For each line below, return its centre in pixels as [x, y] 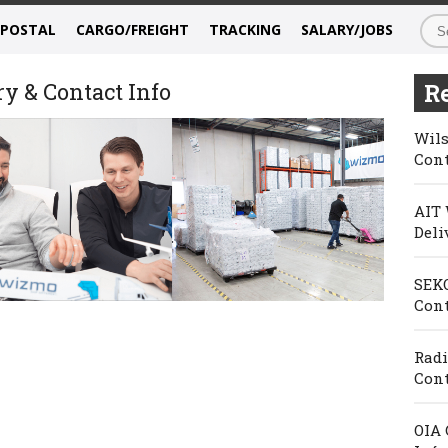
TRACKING [245, 29]
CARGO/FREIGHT [132, 29]
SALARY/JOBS [347, 29]
